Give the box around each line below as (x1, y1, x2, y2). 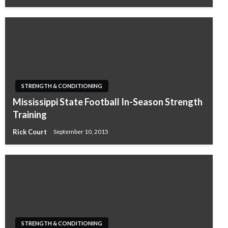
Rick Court (13, 127, 48, 136)
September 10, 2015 (53, 128, 108, 136)
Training (13, 109, 47, 120)
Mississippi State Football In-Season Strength (13, 96, 203, 107)
